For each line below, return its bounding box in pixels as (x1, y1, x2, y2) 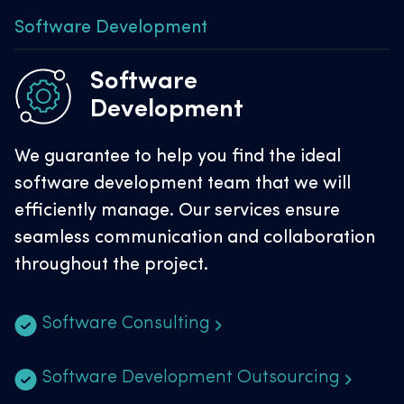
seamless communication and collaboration (14, 229, 375, 248)
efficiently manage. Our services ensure (14, 202, 340, 221)
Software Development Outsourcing (41, 369, 340, 388)
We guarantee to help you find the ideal (14, 148, 341, 167)
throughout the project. (14, 256, 208, 275)
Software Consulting (41, 315, 210, 334)
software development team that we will (14, 175, 351, 194)
